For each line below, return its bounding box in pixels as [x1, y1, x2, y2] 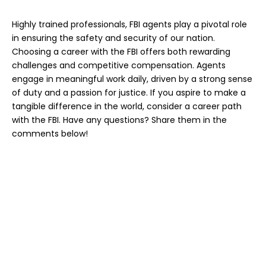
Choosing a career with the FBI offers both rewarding [12, 46, 230, 58]
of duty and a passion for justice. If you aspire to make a [12, 87, 246, 99]
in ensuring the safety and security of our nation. [12, 32, 215, 45]
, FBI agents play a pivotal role [125, 18, 247, 31]
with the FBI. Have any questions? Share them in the [12, 114, 227, 126]
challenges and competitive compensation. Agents [12, 59, 226, 72]
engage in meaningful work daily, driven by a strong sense [12, 73, 252, 85]
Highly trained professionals [12, 18, 125, 31]
